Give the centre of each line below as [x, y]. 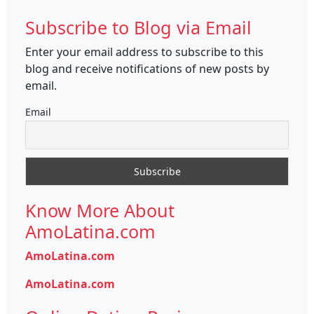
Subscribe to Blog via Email [138, 27]
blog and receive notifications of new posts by [147, 68]
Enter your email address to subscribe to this [144, 52]
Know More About [100, 211]
